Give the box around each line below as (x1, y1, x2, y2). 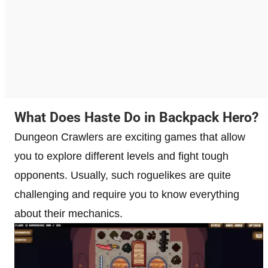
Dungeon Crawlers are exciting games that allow (14, 130, 245, 143)
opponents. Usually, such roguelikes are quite (14, 169, 231, 181)
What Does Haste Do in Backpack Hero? (14, 109, 258, 126)
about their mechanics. (14, 207, 123, 220)
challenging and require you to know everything (14, 188, 239, 200)
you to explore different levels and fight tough (14, 150, 229, 162)
